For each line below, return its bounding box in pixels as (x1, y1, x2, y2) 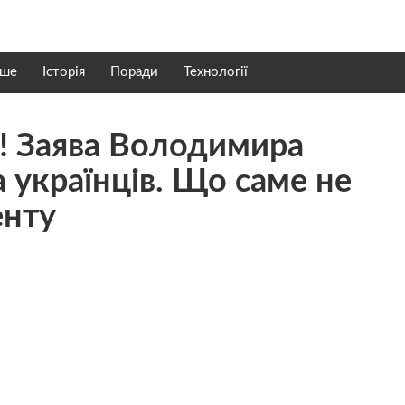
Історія (42, 65, 85, 79)
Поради (110, 65, 158, 79)
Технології (184, 65, 248, 79)
